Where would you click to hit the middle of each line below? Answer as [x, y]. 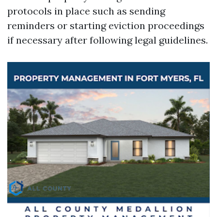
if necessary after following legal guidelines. [108, 40]
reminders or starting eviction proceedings [106, 25]
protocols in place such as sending [86, 11]
